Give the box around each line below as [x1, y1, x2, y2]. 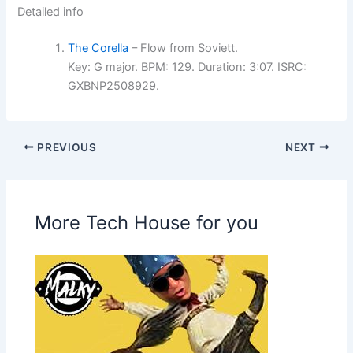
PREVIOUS [34, 140, 97, 154]
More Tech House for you [35, 211, 259, 235]
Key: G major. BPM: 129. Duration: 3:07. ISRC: [68, 60, 307, 75]
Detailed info [17, 5, 84, 20]
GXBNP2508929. [68, 79, 160, 94]
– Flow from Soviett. [128, 41, 239, 56]
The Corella [68, 41, 129, 56]
